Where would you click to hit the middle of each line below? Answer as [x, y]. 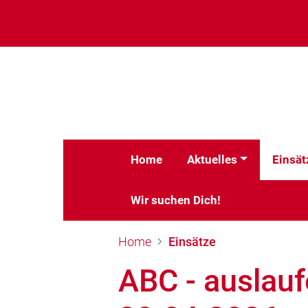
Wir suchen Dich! [176, 200]
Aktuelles [212, 159]
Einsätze [192, 241]
